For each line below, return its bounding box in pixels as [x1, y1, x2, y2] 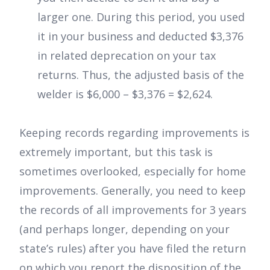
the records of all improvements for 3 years [19, 202, 246, 218]
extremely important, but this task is [19, 145, 213, 160]
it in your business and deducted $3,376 [37, 29, 243, 44]
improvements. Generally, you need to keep [19, 183, 246, 198]
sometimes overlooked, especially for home [19, 164, 246, 179]
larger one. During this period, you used [37, 10, 245, 25]
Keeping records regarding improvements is [19, 125, 250, 140]
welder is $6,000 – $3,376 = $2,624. [37, 87, 213, 102]
